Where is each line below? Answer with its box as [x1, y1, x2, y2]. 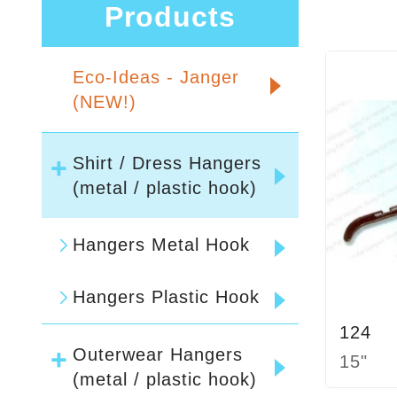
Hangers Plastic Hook [73, 287, 260, 307]
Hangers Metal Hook [73, 235, 250, 255]
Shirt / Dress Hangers [73, 153, 261, 174]
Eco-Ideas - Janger [73, 67, 239, 88]
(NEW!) [73, 92, 136, 113]
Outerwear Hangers [73, 345, 243, 365]
